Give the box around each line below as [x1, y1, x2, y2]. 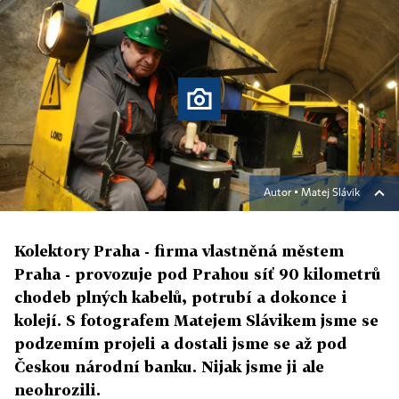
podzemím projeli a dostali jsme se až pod [14, 334, 347, 354]
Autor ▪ [264, 188, 301, 199]
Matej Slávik [301, 188, 360, 199]
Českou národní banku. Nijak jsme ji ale [14, 357, 324, 377]
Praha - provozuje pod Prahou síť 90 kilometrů [14, 265, 381, 284]
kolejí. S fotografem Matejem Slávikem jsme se [14, 311, 379, 330]
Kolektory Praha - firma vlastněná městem [14, 241, 344, 261]
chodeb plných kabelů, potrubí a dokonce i [14, 288, 347, 307]
